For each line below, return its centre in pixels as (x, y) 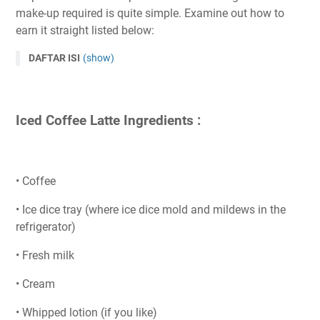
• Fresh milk (45, 255)
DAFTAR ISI (54, 58)
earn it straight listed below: (85, 31)
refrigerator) (46, 226)
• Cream (35, 284)
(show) (99, 58)
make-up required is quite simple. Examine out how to (150, 14)
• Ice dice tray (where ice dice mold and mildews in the (151, 209)
